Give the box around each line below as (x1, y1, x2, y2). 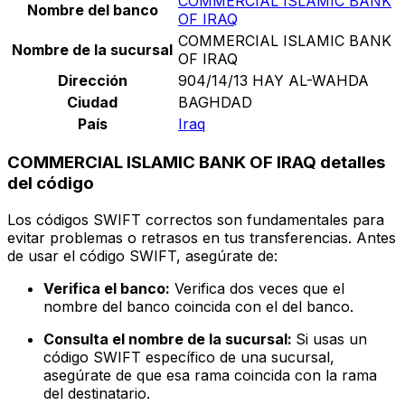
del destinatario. (43, 384, 150, 403)
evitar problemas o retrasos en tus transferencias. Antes (7, 229, 396, 248)
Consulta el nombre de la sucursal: (43, 330, 296, 349)
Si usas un (296, 330, 367, 349)
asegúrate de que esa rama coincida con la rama (43, 366, 377, 385)
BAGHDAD (178, 92, 252, 111)
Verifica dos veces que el (170, 279, 344, 298)
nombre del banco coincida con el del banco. (43, 297, 353, 316)
